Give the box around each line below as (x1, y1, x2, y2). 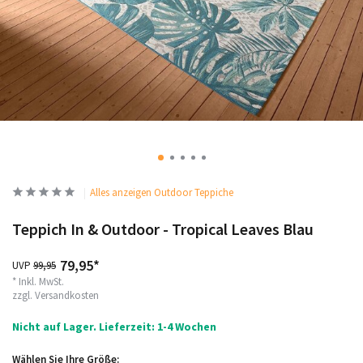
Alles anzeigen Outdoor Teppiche (90, 186, 233, 199)
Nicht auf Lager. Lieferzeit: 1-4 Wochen (12, 319, 216, 334)
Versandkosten (35, 288, 99, 302)
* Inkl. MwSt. (12, 275, 64, 288)
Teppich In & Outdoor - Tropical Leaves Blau (12, 219, 314, 239)
